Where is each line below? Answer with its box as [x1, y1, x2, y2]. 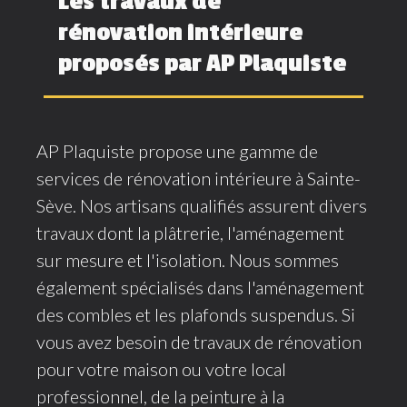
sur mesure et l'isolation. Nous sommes [36, 248, 339, 271]
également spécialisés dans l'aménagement [36, 275, 364, 298]
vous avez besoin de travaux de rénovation [36, 330, 362, 352]
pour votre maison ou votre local [36, 357, 286, 380]
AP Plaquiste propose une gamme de [36, 139, 318, 162]
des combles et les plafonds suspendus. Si [36, 303, 355, 325]
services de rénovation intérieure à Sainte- [36, 166, 361, 189]
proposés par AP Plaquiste [58, 48, 346, 78]
